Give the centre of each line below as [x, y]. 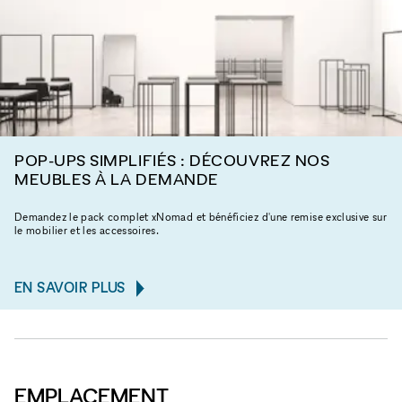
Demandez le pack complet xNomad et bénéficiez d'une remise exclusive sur [201, 216]
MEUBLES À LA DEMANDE [117, 179]
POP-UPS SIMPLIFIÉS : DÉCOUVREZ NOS [172, 160]
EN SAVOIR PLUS [70, 288]
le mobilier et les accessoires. [87, 230]
